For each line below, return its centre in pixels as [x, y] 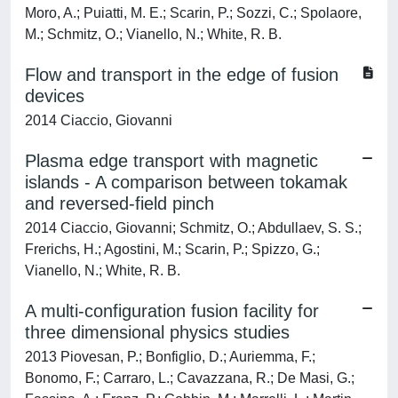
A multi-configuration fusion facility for [172, 311]
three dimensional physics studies [157, 332]
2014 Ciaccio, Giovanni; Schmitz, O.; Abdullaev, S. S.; [193, 228]
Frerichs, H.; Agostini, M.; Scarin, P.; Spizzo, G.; [172, 249]
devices [55, 96]
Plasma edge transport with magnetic [171, 161]
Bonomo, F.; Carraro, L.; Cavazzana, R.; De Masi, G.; [190, 378]
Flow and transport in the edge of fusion [182, 75]
